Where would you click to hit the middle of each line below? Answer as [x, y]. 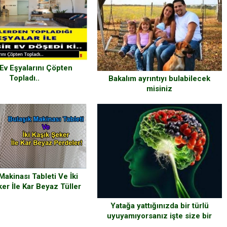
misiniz [160, 88]
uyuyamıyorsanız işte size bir [160, 216]
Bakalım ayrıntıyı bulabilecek [160, 78]
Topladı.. [25, 78]
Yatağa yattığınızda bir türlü [159, 206]
